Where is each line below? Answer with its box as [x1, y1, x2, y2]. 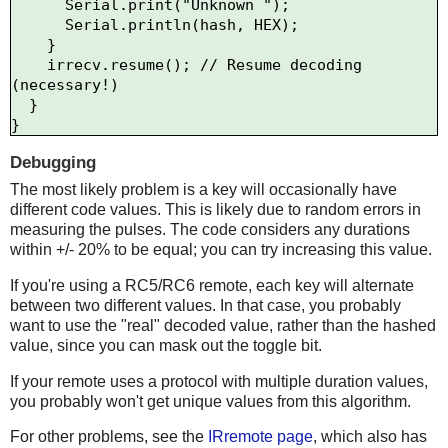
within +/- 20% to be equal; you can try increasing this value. [10, 240, 432, 258]
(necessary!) [11, 75, 119, 94]
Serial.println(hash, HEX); [11, 15, 65, 34]
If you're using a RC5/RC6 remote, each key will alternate [10, 276, 414, 294]
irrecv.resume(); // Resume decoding [11, 55, 47, 74]
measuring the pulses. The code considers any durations [10, 220, 410, 238]
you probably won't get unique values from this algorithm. [10, 392, 411, 410]
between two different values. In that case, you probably [10, 296, 401, 314]
